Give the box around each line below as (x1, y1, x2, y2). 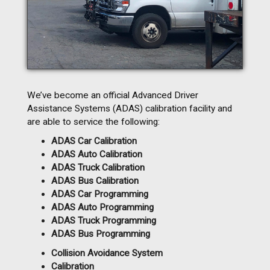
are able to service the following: (27, 116, 160, 127)
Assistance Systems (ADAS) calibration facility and (27, 102, 232, 114)
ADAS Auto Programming (51, 201, 154, 213)
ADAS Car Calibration (51, 135, 137, 146)
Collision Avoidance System (51, 247, 163, 259)
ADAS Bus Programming (51, 228, 150, 239)
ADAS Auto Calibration (51, 148, 142, 160)
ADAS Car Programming (51, 188, 148, 199)
